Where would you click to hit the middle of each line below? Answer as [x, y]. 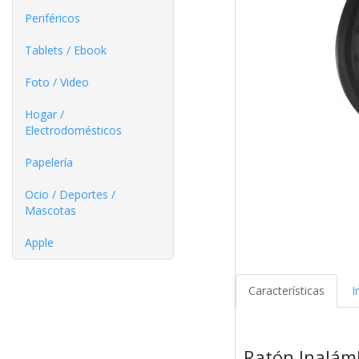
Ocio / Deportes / [70, 194]
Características [286, 291]
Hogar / [44, 114]
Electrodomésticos [73, 130]
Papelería [49, 162]
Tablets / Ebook [66, 50]
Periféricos [52, 18]
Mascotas [50, 210]
